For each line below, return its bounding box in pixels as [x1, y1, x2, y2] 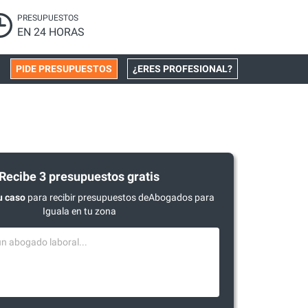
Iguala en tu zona [42, 206, 116, 217]
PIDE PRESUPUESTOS [16, 63, 112, 74]
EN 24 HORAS [17, 25, 85, 38]
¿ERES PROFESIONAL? [133, 63, 232, 74]
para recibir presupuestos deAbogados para [25, 192, 214, 203]
